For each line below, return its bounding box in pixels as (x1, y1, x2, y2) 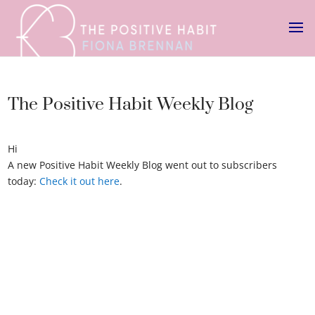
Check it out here (39, 174, 120, 188)
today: (8, 174, 40, 188)
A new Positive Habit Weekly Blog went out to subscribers (8, 158, 278, 172)
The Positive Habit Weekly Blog (8, 94, 254, 115)
